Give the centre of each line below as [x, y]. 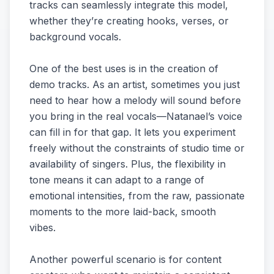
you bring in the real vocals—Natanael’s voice [136, 116]
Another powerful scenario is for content [125, 259]
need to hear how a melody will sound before [135, 100]
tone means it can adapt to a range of [117, 180]
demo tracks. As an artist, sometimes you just [135, 84]
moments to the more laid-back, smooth [123, 212]
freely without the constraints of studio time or [137, 148]
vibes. [43, 228]
